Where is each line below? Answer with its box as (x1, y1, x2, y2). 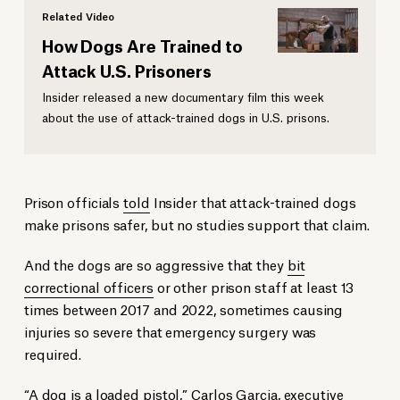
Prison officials (23, 192, 124, 212)
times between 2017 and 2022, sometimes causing (23, 299, 344, 319)
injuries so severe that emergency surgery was (23, 321, 317, 341)
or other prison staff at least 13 (153, 277, 354, 296)
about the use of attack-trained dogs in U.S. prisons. (41, 109, 329, 126)
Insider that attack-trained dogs (149, 192, 356, 212)
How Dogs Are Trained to (41, 33, 243, 57)
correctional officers (23, 277, 154, 296)
